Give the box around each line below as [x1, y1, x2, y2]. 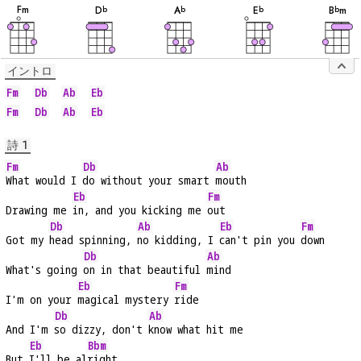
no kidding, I [137, 232, 219, 248]
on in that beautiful [83, 262, 206, 278]
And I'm [6, 322, 54, 338]
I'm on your [6, 292, 77, 308]
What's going [6, 262, 83, 278]
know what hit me [148, 322, 243, 338]
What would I [6, 172, 82, 189]
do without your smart [82, 172, 215, 189]
